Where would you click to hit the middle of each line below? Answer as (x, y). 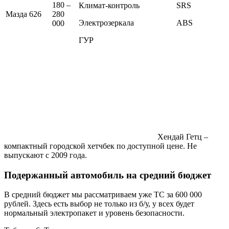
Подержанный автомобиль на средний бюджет (108, 175)
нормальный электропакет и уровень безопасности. (94, 213)
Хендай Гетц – (183, 136)
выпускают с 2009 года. (45, 155)
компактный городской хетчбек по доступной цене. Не (100, 146)
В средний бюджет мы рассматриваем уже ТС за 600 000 (103, 195)
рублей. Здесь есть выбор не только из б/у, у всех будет (99, 204)
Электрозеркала (106, 22)
